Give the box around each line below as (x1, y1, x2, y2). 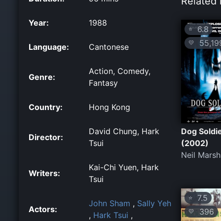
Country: (29, 102, 63, 112)
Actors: (29, 204, 57, 214)
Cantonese (89, 41, 129, 52)
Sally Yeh (137, 198, 171, 208)
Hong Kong (89, 102, 130, 112)
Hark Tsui (93, 210, 128, 220)
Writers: (29, 168, 60, 178)
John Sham (89, 198, 130, 208)
